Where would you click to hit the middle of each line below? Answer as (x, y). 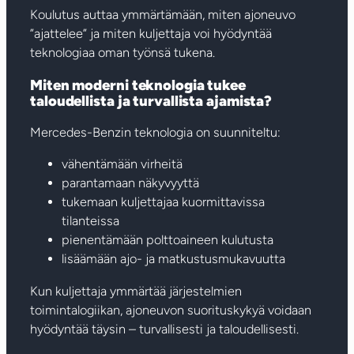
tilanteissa (90, 221)
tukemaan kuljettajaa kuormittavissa (163, 202)
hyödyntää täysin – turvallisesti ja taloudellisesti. (164, 329)
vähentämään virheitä (122, 164)
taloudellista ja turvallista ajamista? (151, 100)
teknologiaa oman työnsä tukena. (122, 53)
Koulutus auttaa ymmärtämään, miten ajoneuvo (163, 15)
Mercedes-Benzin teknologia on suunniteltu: (155, 133)
